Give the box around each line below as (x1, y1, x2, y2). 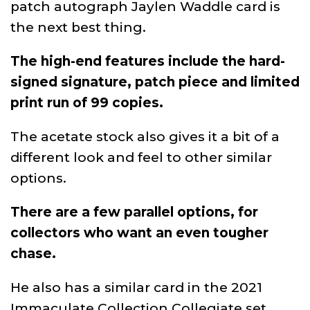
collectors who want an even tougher (10, 224, 268, 241)
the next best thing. (10, 19, 146, 35)
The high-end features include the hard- (10, 53, 285, 69)
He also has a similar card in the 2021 (10, 279, 262, 295)
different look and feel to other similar (10, 149, 272, 165)
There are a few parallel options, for (10, 203, 258, 220)
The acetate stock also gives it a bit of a (10, 128, 280, 145)
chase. (10, 245, 56, 262)
